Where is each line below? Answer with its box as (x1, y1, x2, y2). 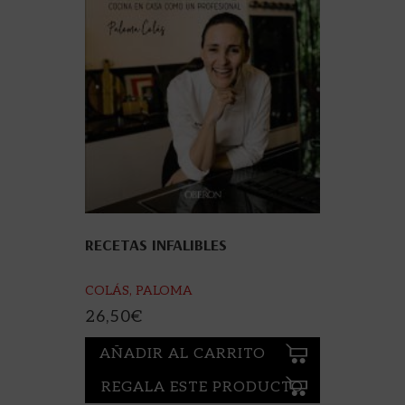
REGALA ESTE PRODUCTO (101, 378, 304, 396)
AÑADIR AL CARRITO (99, 345, 266, 363)
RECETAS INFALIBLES (85, 233, 227, 255)
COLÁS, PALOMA (85, 282, 193, 298)
